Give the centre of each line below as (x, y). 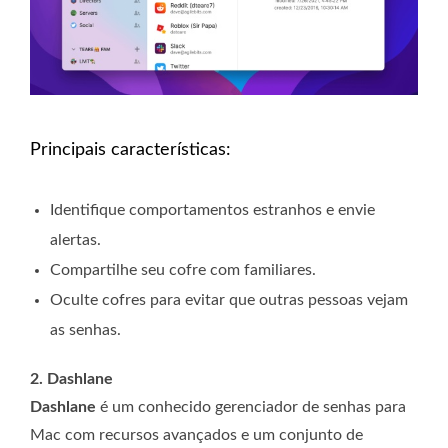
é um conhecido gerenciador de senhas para (251, 407)
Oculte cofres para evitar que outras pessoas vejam (229, 300)
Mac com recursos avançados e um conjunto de (196, 435)
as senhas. (85, 330)
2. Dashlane (71, 379)
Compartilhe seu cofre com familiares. (183, 270)
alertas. (75, 240)
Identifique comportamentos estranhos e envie (212, 210)
